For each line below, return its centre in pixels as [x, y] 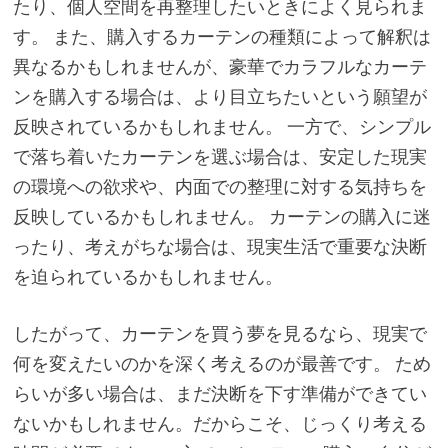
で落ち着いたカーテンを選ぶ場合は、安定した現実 [219, 157]
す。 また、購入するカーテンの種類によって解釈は [221, 37]
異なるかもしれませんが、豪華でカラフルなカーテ [219, 67]
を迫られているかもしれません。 [147, 277]
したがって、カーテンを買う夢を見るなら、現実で [219, 334]
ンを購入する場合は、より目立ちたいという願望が [219, 97]
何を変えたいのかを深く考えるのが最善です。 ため [221, 364]
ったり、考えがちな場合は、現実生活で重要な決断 [219, 247]
